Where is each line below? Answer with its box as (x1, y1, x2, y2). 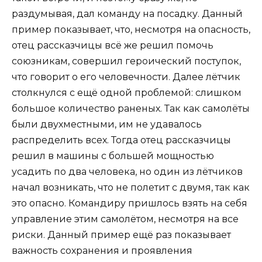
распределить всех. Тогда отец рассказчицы (12, 135, 231, 146)
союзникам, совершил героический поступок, (12, 56, 241, 67)
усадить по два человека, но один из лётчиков (12, 166, 243, 178)
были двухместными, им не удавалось (12, 119, 202, 130)
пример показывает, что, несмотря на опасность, (12, 24, 250, 36)
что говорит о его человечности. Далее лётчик (12, 71, 240, 83)
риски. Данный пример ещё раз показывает (12, 229, 231, 241)
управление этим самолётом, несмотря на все (12, 213, 239, 225)
